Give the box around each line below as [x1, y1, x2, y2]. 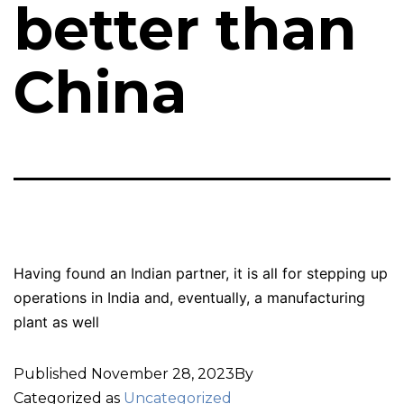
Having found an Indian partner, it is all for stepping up [14, 263, 388, 282]
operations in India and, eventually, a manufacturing [14, 288, 365, 307]
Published [14, 364, 91, 382]
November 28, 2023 [91, 364, 234, 382]
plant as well [14, 312, 99, 331]
